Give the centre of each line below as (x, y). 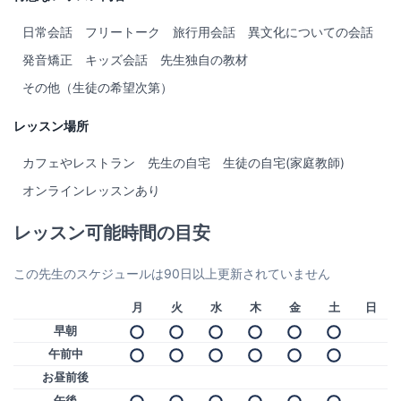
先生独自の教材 (204, 60)
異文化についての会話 (311, 32)
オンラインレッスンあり (91, 191)
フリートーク (123, 32)
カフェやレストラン (79, 163)
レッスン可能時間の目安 (112, 233)
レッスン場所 (51, 126)
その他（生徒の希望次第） (98, 88)
